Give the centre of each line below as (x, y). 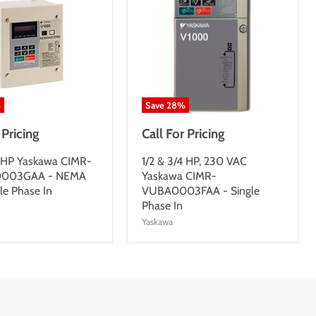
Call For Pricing (183, 133)
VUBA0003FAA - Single (201, 191)
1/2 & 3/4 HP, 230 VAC (195, 162)
